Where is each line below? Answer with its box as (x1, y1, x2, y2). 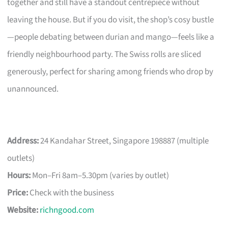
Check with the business (28, 186, 115, 199)
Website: (7, 204, 39, 216)
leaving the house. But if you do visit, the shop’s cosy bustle (7, 13, 214, 26)
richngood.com (40, 204, 95, 216)
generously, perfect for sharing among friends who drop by (7, 65, 214, 78)
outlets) (7, 152, 35, 164)
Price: (7, 186, 28, 199)
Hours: (7, 169, 31, 182)
